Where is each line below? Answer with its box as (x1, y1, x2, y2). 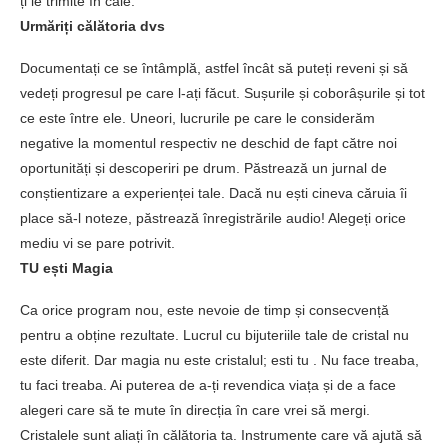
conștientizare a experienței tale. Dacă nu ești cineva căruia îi (20, 185, 407, 201)
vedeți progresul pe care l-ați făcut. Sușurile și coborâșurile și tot (20, 85, 425, 101)
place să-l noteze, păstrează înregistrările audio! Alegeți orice (20, 210, 406, 226)
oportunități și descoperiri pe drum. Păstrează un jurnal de (20, 160, 387, 176)
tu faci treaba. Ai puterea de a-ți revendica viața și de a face (20, 377, 396, 393)
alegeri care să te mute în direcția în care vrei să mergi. (20, 402, 370, 418)
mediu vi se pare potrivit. (20, 235, 175, 251)
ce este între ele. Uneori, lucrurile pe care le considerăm (20, 110, 375, 126)
